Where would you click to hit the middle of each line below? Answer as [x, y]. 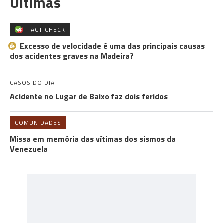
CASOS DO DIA [32, 82]
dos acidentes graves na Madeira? [72, 56]
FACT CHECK [47, 30]
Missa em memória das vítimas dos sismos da [93, 139]
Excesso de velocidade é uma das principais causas [112, 46]
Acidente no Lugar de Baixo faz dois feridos [89, 96]
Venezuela [29, 149]
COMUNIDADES [38, 123]
